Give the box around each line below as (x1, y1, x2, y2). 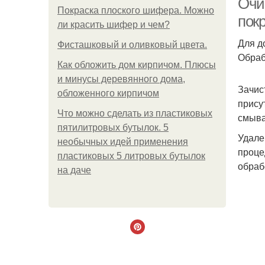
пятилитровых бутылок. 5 (57, 122, 169, 132)
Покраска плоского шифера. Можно (57, 5, 214, 15)
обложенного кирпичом (57, 88, 159, 98)
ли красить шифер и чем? (57, 20, 170, 30)
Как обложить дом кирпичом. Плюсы (57, 60, 216, 70)
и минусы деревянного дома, (57, 74, 185, 84)
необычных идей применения (57, 137, 188, 147)
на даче (57, 165, 91, 175)
